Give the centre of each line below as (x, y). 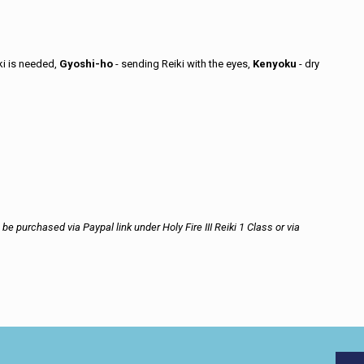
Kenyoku (275, 64)
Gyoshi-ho (87, 64)
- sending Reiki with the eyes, (183, 64)
